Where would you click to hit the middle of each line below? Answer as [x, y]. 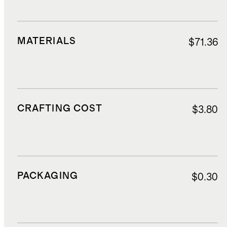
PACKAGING [47, 176]
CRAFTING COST [60, 108]
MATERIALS [46, 42]
